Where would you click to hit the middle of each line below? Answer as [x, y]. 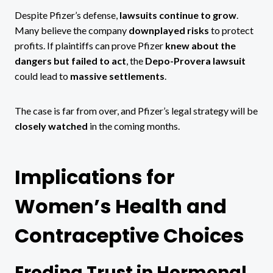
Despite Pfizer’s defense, [67, 15]
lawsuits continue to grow [178, 15]
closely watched [51, 126]
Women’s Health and [121, 207]
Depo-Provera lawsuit [195, 61]
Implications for [95, 177]
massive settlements [117, 76]
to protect [231, 30]
